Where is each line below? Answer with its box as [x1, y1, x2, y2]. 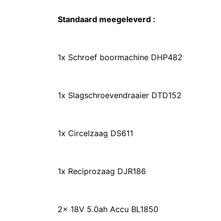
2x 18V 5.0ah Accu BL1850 [58, 204, 158, 214]
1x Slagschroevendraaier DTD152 [58, 90, 182, 100]
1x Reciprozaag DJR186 [58, 166, 146, 176]
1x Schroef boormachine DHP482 [58, 52, 183, 62]
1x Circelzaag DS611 [58, 128, 133, 138]
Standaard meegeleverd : [58, 14, 155, 24]
